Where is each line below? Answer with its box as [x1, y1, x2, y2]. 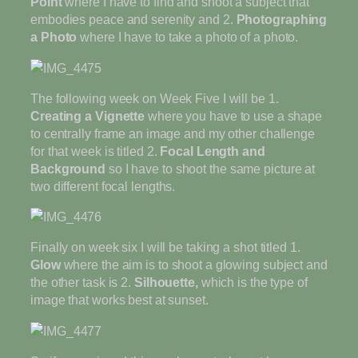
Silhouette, [133, 275, 201, 290]
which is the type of [201, 275, 308, 290]
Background [30, 161, 109, 176]
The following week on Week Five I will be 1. [30, 90, 279, 105]
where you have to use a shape [148, 108, 323, 123]
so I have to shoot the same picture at [108, 161, 316, 176]
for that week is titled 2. [30, 143, 161, 158]
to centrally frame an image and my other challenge [30, 125, 315, 141]
